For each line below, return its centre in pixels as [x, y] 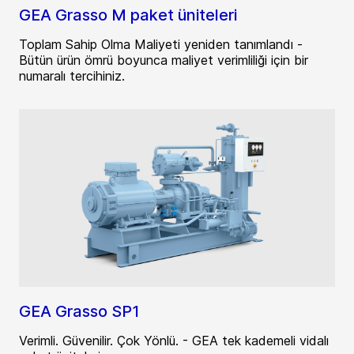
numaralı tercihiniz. [72, 75]
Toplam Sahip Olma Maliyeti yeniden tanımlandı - [161, 44]
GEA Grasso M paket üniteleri [128, 15]
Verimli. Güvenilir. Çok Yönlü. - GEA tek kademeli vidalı [174, 340]
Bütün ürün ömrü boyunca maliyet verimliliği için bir [164, 60]
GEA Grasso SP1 [79, 311]
